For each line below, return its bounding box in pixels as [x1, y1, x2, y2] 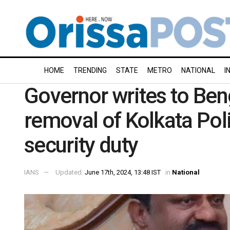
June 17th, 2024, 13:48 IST [85, 168, 161, 176]
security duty [24, 132, 138, 158]
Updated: [55, 168, 85, 176]
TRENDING [73, 66, 107, 74]
